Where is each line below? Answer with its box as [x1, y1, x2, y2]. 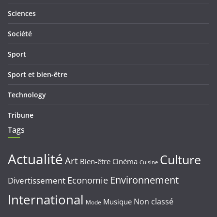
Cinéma [112, 156, 138, 166]
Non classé [134, 196, 173, 207]
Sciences [8, 9, 36, 18]
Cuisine [139, 159, 158, 166]
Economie [67, 174, 108, 186]
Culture [160, 152, 201, 168]
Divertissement [8, 175, 65, 186]
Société [8, 29, 32, 38]
